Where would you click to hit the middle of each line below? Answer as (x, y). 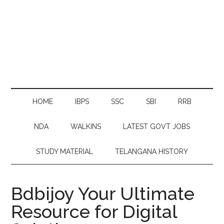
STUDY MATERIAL (64, 151)
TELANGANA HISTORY (151, 151)
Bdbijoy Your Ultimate (103, 193)
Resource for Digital (94, 211)
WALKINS (86, 126)
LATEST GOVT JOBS (156, 126)
